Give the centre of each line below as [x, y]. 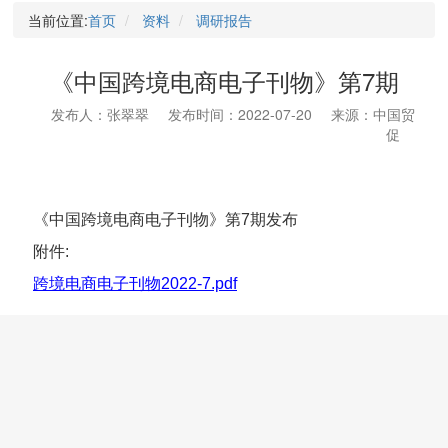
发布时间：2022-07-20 [240, 113]
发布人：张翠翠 [100, 113]
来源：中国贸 [373, 113]
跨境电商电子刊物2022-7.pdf [135, 283]
